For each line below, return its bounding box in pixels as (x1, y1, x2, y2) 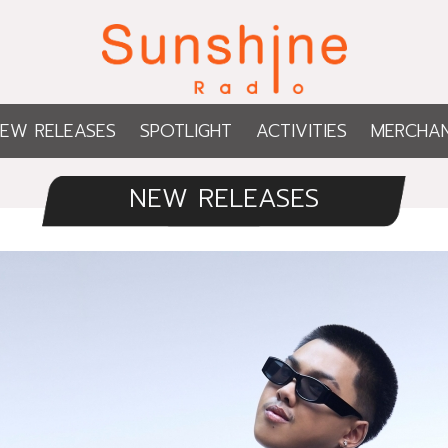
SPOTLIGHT (140, 117, 232, 144)
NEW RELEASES (129, 178, 319, 218)
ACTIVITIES (256, 117, 347, 144)
